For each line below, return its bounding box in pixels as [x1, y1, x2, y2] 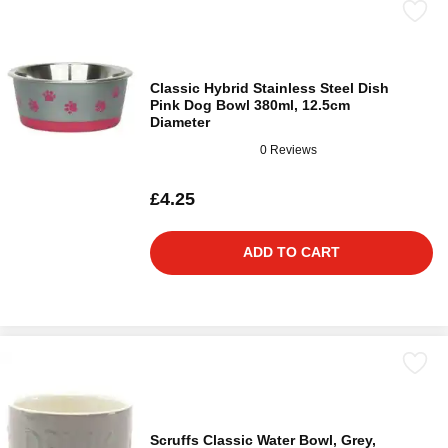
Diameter [150, 114, 210, 131]
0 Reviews [260, 142, 317, 157]
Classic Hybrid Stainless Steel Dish [150, 80, 389, 97]
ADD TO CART [243, 244, 340, 261]
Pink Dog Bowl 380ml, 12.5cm [150, 97, 350, 114]
